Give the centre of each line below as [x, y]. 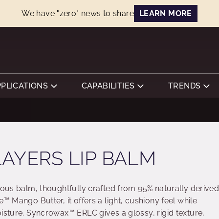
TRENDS [185, 86]
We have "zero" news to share [78, 13]
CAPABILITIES [108, 86]
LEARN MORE [165, 13]
